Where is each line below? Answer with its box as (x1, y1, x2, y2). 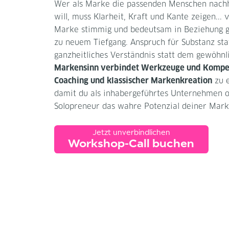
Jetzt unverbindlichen (92, 128, 170, 137)
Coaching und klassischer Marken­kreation (54, 77, 212, 85)
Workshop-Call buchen (68, 136, 195, 150)
